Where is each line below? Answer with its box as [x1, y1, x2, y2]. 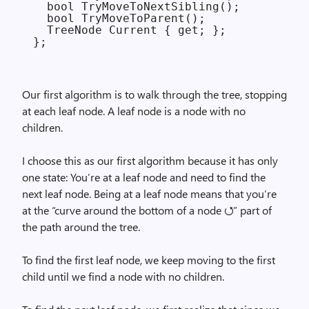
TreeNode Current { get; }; [33, 23, 226, 37]
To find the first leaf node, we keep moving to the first [22, 252, 275, 267]
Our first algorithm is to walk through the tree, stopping [22, 87, 287, 101]
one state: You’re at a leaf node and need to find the [22, 170, 266, 184]
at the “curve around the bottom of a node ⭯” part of [22, 203, 272, 217]
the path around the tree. [22, 219, 140, 234]
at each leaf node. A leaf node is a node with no [22, 103, 246, 118]
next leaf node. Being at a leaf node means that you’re [22, 186, 277, 201]
